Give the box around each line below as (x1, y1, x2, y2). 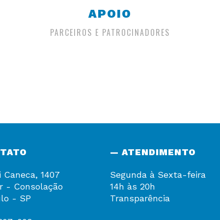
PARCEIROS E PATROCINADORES (50, 27, 170, 39)
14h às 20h (110, 181, 155, 192)
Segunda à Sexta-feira (110, 169, 206, 180)
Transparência (110, 193, 170, 204)
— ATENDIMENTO (110, 147, 196, 158)
